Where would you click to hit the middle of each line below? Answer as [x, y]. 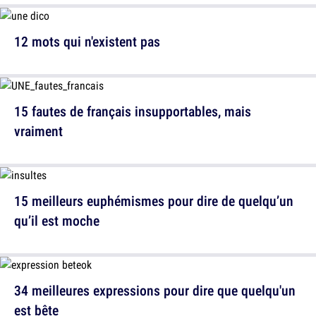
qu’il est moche [57, 220]
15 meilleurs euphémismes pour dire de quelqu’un [154, 201]
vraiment [38, 131]
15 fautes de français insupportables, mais [133, 111]
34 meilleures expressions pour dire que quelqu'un [155, 290]
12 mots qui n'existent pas [87, 41]
